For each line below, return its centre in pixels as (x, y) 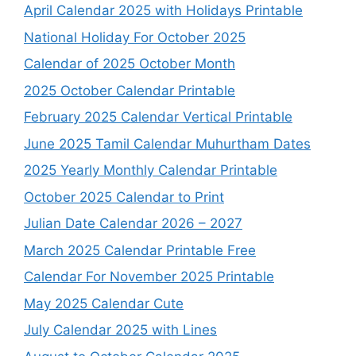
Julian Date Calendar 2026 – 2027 (133, 224)
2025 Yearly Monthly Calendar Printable (151, 170)
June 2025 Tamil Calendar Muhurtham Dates (167, 143)
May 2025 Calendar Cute (104, 303)
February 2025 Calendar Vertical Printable (158, 117)
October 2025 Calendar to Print (124, 197)
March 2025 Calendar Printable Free (140, 250)
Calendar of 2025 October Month (130, 64)
